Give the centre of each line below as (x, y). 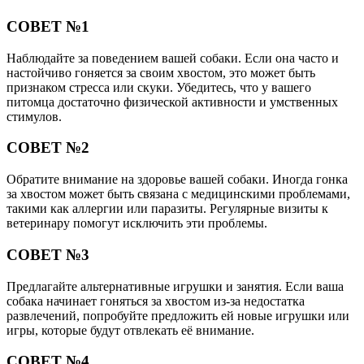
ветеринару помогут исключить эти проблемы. (137, 223)
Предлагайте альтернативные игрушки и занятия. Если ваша (175, 286)
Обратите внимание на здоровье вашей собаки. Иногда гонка (177, 180)
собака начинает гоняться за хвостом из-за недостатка (156, 301)
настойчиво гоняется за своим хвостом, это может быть (161, 72)
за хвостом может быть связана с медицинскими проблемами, (178, 194)
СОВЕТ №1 (48, 26)
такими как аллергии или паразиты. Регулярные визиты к (167, 209)
